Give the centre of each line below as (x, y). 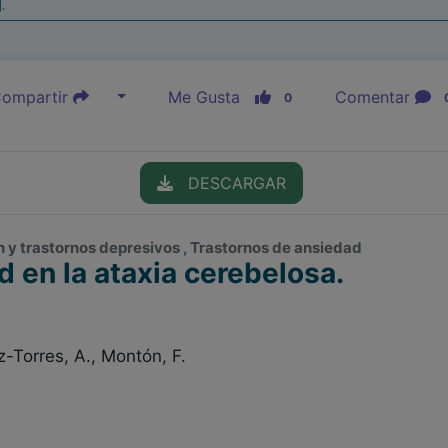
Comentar (374, 97)
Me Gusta (212, 97)
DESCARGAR (229, 183)
